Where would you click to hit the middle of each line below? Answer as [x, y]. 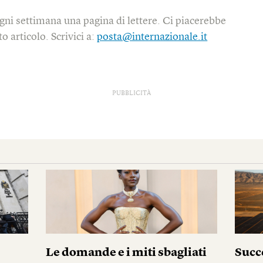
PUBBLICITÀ [131, 94]
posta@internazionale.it [152, 37]
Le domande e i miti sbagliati [126, 253]
